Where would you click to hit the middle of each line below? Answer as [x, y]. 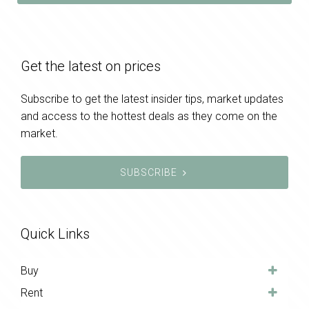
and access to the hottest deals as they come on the [149, 117]
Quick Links [55, 234]
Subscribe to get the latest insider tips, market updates [152, 99]
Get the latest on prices [91, 67]
